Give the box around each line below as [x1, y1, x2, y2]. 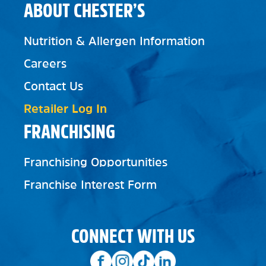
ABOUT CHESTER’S [24, 1, 145, 20]
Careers [24, 58, 66, 69]
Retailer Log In [24, 103, 107, 115]
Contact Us [24, 80, 83, 92]
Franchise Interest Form [24, 179, 157, 191]
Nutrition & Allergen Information [24, 35, 205, 47]
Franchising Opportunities [24, 156, 167, 168]
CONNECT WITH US [71, 227, 195, 246]
